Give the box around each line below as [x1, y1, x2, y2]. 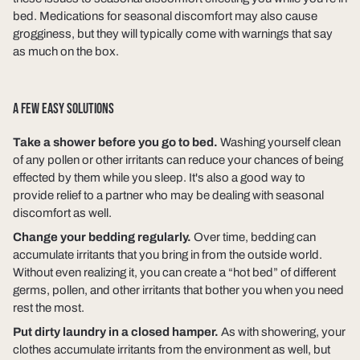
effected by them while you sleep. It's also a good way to [13, 171, 305, 185]
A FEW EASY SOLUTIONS [13, 100, 114, 117]
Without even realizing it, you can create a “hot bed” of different [13, 266, 336, 280]
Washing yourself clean [218, 136, 341, 149]
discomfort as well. [13, 207, 112, 220]
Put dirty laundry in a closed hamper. [13, 325, 221, 339]
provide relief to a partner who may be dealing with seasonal [13, 189, 324, 202]
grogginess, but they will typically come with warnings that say [13, 27, 333, 41]
